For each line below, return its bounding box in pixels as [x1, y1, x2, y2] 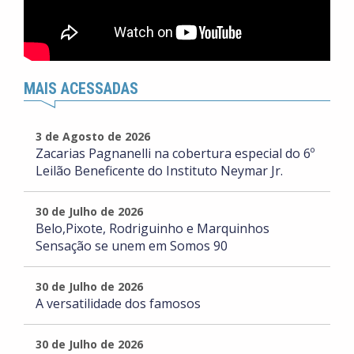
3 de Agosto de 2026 [36, 129, 150, 145]
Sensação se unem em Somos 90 [36, 237, 228, 255]
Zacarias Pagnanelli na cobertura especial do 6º [36, 145, 314, 163]
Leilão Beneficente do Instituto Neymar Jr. [36, 162, 283, 180]
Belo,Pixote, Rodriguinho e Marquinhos [36, 220, 269, 238]
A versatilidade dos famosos [36, 295, 201, 313]
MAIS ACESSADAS [24, 79, 138, 99]
